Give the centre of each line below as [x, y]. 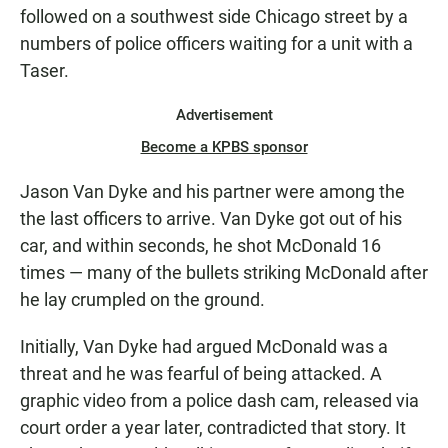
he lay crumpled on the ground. [142, 300]
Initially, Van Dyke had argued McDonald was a [204, 347]
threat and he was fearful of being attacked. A [201, 374]
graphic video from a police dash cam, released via [219, 401]
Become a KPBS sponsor [224, 147]
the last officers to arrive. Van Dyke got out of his [211, 219]
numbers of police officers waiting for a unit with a [216, 44]
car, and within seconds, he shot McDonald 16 [200, 246]
